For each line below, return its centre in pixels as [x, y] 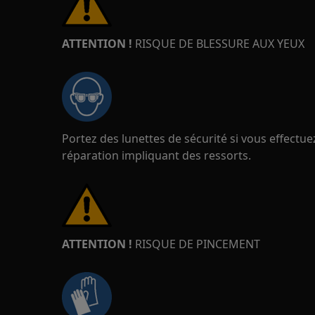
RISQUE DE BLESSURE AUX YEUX [218, 44]
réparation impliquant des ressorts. [156, 155]
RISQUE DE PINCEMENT [198, 244]
